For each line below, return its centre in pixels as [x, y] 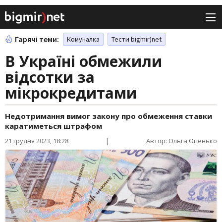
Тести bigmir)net [137, 39]
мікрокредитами [71, 93]
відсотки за [50, 77]
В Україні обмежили [83, 61]
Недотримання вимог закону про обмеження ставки [109, 116]
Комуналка [83, 39]
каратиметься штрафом [54, 126]
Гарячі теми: [37, 39]
